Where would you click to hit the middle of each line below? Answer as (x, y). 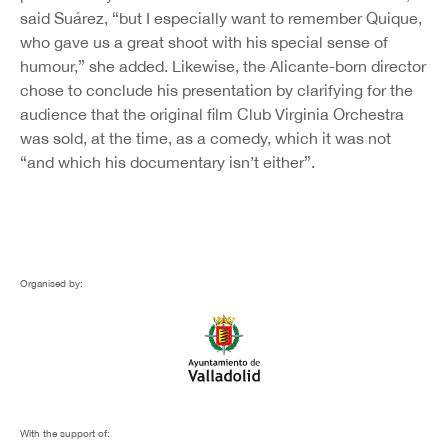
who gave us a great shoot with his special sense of (204, 41)
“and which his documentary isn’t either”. (167, 161)
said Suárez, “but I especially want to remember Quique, (221, 17)
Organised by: (51, 283)
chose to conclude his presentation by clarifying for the (216, 89)
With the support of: (65, 433)
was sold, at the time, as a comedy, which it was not (205, 137)
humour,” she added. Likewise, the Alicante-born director (223, 65)
